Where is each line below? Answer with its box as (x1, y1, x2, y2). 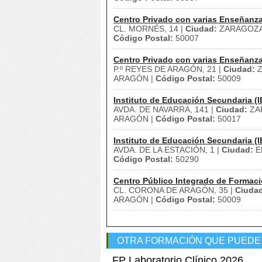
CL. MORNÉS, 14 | (113, 24, 185, 33)
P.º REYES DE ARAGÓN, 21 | (113, 64, 223, 74)
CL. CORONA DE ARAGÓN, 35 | (113, 185, 235, 195)
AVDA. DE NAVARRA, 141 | (113, 105, 216, 114)
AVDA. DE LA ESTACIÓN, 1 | (113, 145, 222, 154)
